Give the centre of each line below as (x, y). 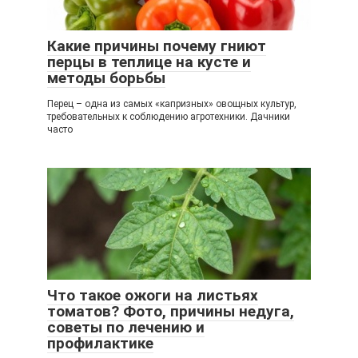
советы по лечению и (126, 327)
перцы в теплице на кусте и (149, 62)
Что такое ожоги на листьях (153, 295)
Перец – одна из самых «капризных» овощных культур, (172, 104)
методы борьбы (106, 78)
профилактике (100, 343)
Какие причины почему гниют (157, 46)
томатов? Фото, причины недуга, (171, 311)
